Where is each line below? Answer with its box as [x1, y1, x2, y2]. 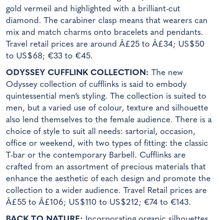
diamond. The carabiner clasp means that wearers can [6, 17, 208, 26]
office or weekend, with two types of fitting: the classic [6, 139, 208, 148]
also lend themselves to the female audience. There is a [6, 116, 212, 125]
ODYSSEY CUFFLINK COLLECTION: [6, 69, 149, 78]
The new [149, 69, 183, 78]
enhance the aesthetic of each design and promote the [6, 175, 211, 184]
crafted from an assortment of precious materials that [6, 163, 206, 172]
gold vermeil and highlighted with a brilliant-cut [6, 5, 180, 14]
